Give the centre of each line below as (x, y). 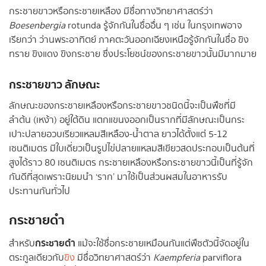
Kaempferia (178, 258)
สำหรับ (22, 243)
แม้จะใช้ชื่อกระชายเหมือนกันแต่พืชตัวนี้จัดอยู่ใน (162, 243)
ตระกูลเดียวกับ (37, 258)
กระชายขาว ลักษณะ (54, 85)
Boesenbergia (37, 26)
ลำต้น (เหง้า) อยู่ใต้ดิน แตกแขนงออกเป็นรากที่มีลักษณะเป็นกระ (127, 121)
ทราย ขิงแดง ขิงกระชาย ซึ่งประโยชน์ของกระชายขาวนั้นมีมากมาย (133, 55)
